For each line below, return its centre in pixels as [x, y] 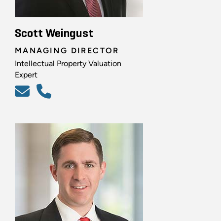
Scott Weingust [54, 33]
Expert [26, 74]
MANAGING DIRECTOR [67, 50]
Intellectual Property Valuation [68, 63]
